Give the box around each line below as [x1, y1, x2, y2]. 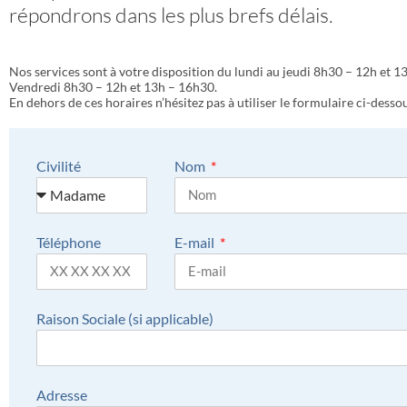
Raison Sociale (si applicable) [36, 309, 213, 327]
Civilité [36, 156, 81, 174]
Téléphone [36, 233, 101, 251]
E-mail [174, 233, 218, 251]
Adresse [36, 385, 87, 403]
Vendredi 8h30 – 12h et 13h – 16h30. [9, 78, 217, 94]
